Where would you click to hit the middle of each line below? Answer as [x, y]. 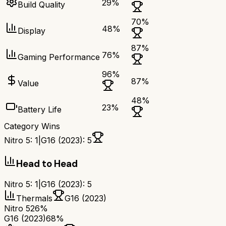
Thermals [34, 199]
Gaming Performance [59, 57]
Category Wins [32, 126]
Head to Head [47, 163]
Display [32, 31]
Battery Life [40, 110]
